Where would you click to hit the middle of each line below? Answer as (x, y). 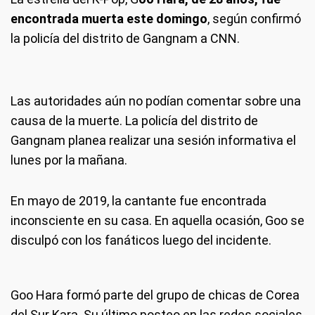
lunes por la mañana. (69, 160)
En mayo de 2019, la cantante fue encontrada (139, 200)
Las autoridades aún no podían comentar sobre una (156, 101)
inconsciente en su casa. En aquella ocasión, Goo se (157, 220)
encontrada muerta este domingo (109, 18)
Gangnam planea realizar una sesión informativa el (153, 140)
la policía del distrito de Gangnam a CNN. (125, 38)
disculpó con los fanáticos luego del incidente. (141, 240)
